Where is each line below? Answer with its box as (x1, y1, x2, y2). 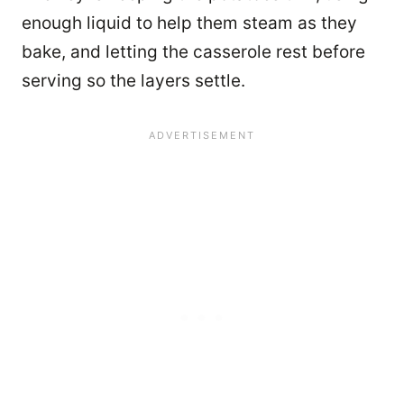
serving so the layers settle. (22, 70, 245, 92)
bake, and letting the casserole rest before (22, 41, 365, 63)
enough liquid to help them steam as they (22, 13, 357, 34)
